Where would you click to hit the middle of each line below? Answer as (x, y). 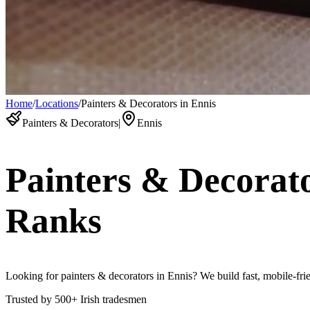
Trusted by (29, 300)
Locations (57, 103)
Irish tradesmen (113, 300)
